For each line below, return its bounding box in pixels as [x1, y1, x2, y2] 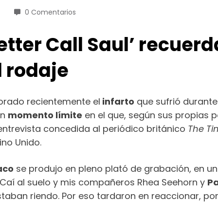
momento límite [8, 109, 82, 121]
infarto [100, 95, 134, 108]
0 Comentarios [25, 7, 76, 17]
